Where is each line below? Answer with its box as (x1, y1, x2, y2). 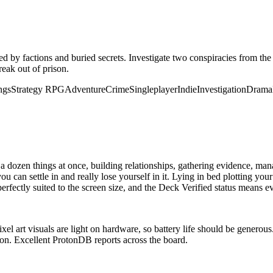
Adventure (65, 83, 105, 94)
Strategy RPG (11, 83, 65, 94)
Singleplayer (129, 83, 177, 94)
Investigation (197, 83, 246, 94)
